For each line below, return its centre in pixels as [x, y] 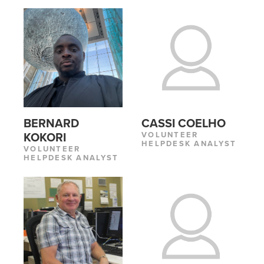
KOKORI [45, 138]
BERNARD [51, 124]
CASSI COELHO [184, 124]
